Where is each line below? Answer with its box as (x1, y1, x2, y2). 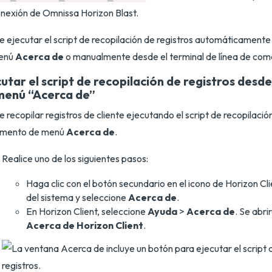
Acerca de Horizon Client (26, 219, 143, 231)
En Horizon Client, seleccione (26, 205, 148, 217)
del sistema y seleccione (26, 191, 128, 203)
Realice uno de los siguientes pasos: (2, 152, 148, 165)
